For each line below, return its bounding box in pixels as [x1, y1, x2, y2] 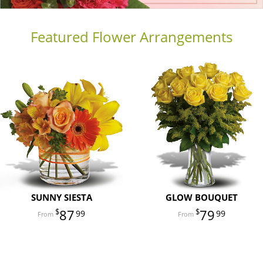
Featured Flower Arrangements [31, 27, 232, 46]
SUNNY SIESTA [31, 191, 92, 204]
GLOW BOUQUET [166, 191, 238, 204]
